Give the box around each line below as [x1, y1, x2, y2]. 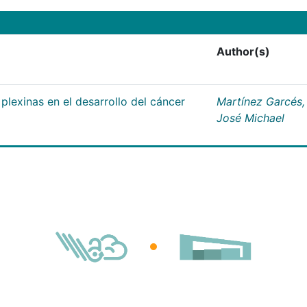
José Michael [217, 110, 284, 125]
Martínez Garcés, [217, 94, 305, 108]
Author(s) [217, 44, 270, 58]
